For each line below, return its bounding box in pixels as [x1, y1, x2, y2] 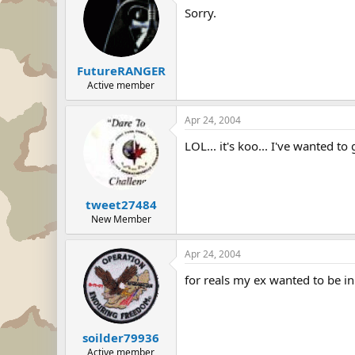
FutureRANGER [76, 63, 166, 78]
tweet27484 [85, 196, 157, 212]
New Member [90, 212, 151, 226]
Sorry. [185, 4, 216, 21]
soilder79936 [82, 330, 159, 345]
